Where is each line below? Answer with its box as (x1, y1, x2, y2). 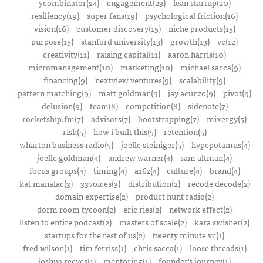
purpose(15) (31, 35, 73, 48)
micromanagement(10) (28, 60, 113, 74)
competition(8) (125, 99, 180, 113)
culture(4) (166, 164, 202, 177)
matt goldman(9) (99, 86, 160, 100)
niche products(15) (168, 22, 235, 35)
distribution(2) (127, 177, 180, 190)
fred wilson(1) (22, 241, 72, 255)
